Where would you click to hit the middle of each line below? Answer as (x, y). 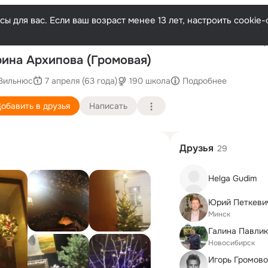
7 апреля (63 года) (81, 80)
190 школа (150, 80)
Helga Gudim (232, 178)
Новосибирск (232, 243)
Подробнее (205, 80)
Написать (108, 106)
